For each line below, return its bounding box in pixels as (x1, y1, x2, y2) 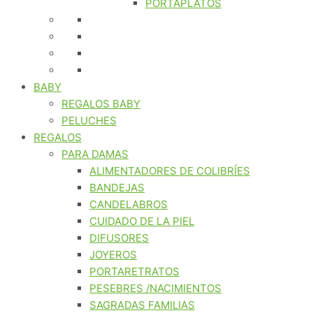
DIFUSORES (89, 231, 149, 245)
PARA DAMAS (61, 147, 129, 161)
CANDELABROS (89, 198, 168, 211)
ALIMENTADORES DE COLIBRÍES (89, 164, 250, 177)
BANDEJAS (89, 181, 145, 194)
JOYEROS (89, 248, 137, 261)
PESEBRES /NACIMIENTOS (89, 282, 221, 295)
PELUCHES (61, 114, 117, 127)
